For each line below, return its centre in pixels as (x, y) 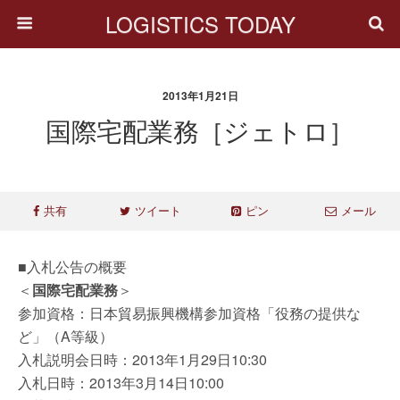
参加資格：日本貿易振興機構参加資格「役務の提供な (189, 313)
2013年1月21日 (200, 96)
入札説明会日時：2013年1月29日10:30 (142, 359)
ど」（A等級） (66, 336)
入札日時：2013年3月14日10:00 (121, 383)
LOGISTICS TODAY (200, 24)
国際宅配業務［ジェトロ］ (200, 130)
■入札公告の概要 (72, 267)
